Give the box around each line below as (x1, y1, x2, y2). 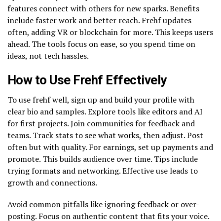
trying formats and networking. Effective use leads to (7, 165, 198, 176)
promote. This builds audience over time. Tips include (7, 153, 198, 164)
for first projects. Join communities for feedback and (7, 117, 195, 129)
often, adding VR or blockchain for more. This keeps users (7, 26, 213, 37)
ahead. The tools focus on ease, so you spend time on (7, 38, 195, 49)
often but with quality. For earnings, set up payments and (7, 141, 213, 152)
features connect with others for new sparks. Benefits (7, 2, 199, 14)
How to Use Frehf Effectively (7, 72, 167, 87)
